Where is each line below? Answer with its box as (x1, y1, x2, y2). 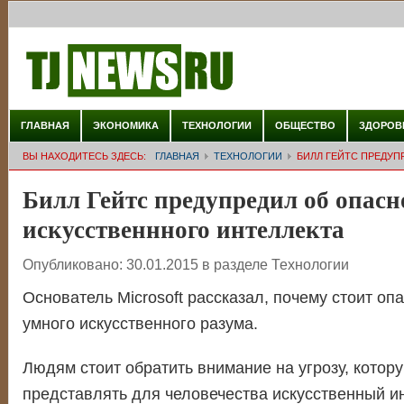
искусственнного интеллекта (22, 211, 344, 246)
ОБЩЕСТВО (274, 120, 335, 131)
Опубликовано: (22, 256, 126, 272)
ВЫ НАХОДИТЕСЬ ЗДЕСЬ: (22, 151, 146, 161)
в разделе (201, 256, 271, 272)
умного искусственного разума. (22, 315, 258, 333)
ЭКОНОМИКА (92, 120, 159, 131)
